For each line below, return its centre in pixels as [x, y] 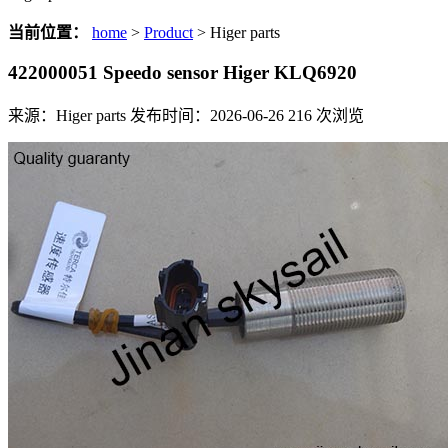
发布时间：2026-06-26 [207, 116]
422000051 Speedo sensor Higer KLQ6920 [182, 72]
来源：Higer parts [67, 116]
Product [168, 32]
